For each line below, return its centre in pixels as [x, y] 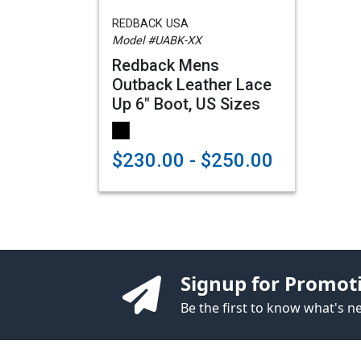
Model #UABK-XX [157, 41]
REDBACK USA [150, 24]
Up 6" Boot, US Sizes [186, 104]
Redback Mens [166, 65]
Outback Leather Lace [192, 85]
